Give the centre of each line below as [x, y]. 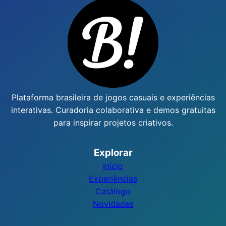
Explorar [113, 153]
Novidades [113, 204]
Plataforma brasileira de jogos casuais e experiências [113, 97]
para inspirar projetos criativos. [113, 123]
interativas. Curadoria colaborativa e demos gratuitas [113, 110]
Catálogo [113, 191]
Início [113, 166]
